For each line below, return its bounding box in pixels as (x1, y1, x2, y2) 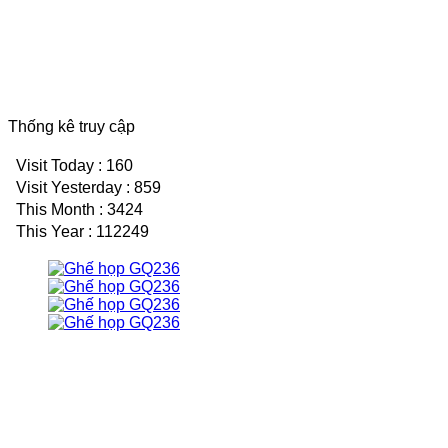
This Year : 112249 (12, 222, 149, 240)
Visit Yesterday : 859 (12, 178, 161, 196)
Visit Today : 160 (12, 156, 133, 174)
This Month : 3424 (12, 200, 143, 218)
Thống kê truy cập (8, 117, 135, 135)
